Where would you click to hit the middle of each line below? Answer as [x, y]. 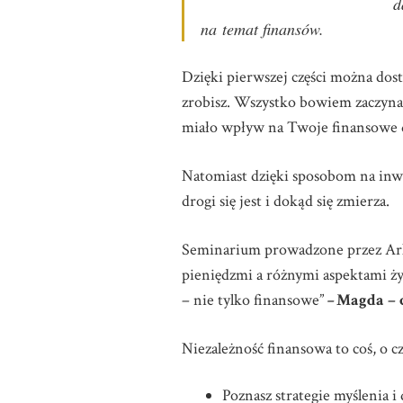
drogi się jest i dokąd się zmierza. [286, 201]
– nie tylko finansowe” [253, 300]
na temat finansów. [262, 29]
